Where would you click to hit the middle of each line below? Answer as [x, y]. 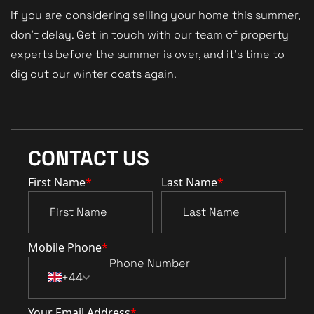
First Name [57, 182]
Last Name [189, 182]
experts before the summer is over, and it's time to [148, 54]
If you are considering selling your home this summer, [155, 15]
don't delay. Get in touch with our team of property [150, 34]
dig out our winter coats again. [95, 74]
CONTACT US [89, 158]
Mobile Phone [65, 247]
